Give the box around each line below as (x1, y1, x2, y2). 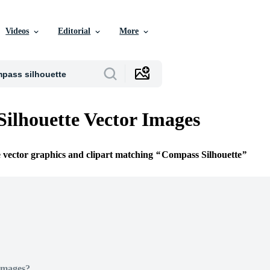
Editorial (58, 27, 91, 36)
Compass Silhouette (162, 149, 242, 160)
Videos (5, 27, 30, 36)
